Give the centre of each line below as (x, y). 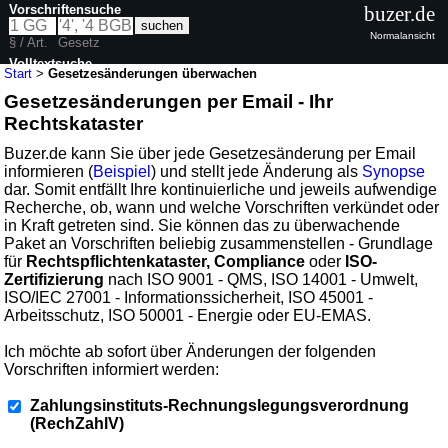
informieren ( (49, 171)
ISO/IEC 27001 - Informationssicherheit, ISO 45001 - (189, 297)
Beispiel (122, 171)
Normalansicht (402, 35)
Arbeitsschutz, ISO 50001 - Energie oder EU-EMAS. (188, 315)
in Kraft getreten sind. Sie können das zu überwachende (202, 225)
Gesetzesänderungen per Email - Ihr (169, 101)
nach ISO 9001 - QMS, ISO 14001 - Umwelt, (261, 279)
